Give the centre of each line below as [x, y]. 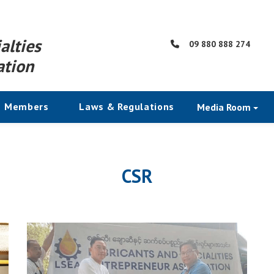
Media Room [225, 107]
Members [26, 106]
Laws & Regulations [127, 106]
